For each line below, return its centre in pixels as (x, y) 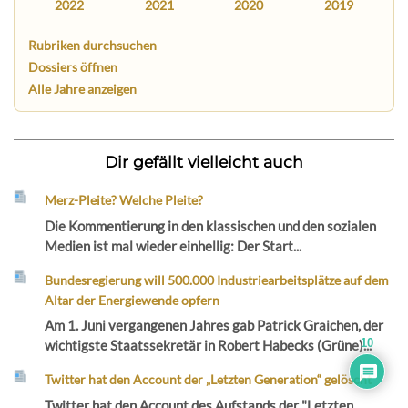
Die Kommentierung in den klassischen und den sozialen (211, 225)
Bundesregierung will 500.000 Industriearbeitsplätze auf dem (217, 280)
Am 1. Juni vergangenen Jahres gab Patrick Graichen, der (214, 326)
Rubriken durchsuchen (93, 45)
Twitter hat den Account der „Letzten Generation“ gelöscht (209, 380)
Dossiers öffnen (73, 66)
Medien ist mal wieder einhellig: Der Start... (173, 245)
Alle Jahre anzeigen (83, 88)
